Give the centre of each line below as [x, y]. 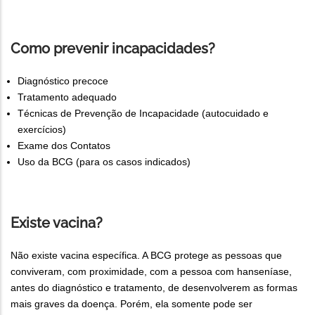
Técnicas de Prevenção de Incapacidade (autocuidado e [143, 113]
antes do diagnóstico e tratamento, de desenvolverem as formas [154, 287]
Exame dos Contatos [64, 145]
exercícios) [42, 129]
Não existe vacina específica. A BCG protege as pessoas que [146, 255]
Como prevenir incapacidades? [113, 48]
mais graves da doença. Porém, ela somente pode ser [131, 303]
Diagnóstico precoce [63, 81]
